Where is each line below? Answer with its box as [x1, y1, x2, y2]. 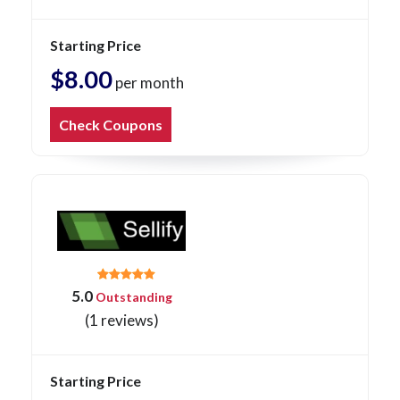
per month [112, 73, 184, 93]
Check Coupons [59, 116, 162, 134]
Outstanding [92, 289, 172, 305]
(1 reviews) [84, 311, 159, 330]
